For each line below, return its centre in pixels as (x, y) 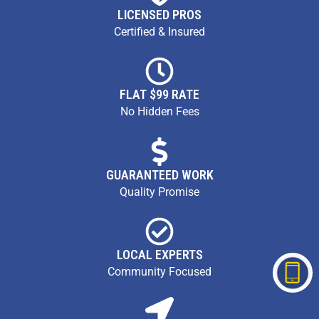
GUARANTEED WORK (159, 174)
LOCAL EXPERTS (159, 254)
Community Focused (159, 271)
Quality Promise (159, 192)
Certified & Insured (159, 31)
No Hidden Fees (159, 112)
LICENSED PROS (159, 14)
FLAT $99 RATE (159, 95)
